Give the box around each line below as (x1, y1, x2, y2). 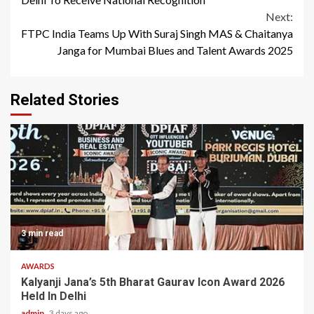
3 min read (21, 228, 63, 239)
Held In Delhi (21, 289, 86, 303)
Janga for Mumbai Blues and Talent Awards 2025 (57, 43, 293, 57)
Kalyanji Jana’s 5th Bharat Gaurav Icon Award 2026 (21, 275, 285, 289)
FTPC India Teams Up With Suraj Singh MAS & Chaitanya (21, 27, 293, 41)
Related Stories (11, 91, 119, 109)
